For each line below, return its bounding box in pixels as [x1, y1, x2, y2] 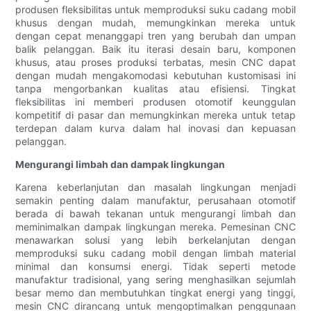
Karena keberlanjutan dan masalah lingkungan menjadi [15, 181, 296, 194]
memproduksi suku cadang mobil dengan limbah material [15, 247, 296, 260]
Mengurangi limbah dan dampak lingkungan [15, 158, 226, 171]
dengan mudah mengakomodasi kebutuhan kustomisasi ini [15, 69, 296, 82]
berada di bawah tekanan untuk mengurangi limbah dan [15, 208, 296, 220]
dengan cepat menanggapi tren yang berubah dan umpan [15, 30, 296, 42]
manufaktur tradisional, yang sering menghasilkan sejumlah [15, 274, 296, 286]
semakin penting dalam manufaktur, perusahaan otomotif [15, 194, 296, 207]
